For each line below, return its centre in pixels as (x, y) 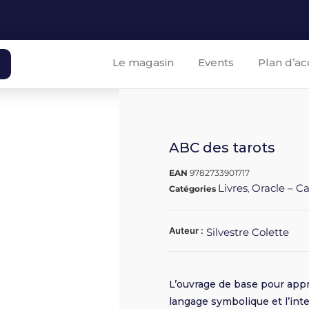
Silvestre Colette (248, 232)
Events (216, 62)
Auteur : (188, 231)
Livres (233, 188)
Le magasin (143, 62)
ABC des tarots (222, 148)
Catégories (194, 189)
